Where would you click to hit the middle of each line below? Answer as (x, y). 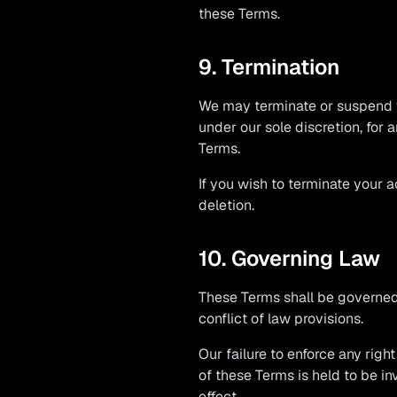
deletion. (226, 205)
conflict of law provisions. (281, 319)
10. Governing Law (289, 258)
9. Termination (269, 67)
